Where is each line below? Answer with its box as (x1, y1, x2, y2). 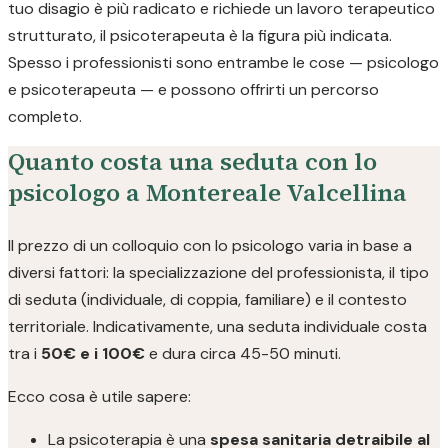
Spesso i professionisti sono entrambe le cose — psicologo (8, 52, 439, 73)
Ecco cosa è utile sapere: (8, 386, 191, 407)
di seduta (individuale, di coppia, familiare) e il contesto (8, 289, 407, 310)
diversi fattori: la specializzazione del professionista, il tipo (8, 262, 429, 283)
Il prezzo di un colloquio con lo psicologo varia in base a (8, 235, 412, 256)
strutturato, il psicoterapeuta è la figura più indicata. (8, 25, 392, 46)
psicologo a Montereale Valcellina (8, 176, 407, 209)
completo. (8, 106, 82, 127)
